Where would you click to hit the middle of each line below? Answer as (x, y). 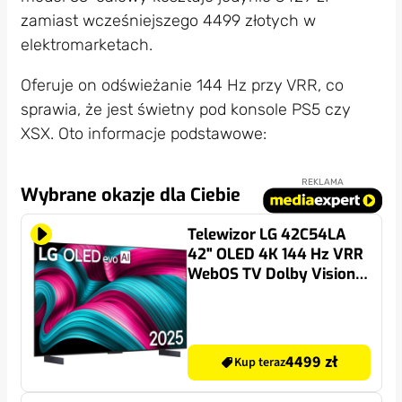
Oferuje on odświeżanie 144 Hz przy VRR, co (182, 85)
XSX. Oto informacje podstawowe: (143, 133)
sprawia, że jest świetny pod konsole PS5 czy (185, 109)
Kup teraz (260, 363)
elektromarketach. (86, 44)
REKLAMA (322, 182)
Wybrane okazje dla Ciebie (130, 195)
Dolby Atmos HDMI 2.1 (267, 293)
